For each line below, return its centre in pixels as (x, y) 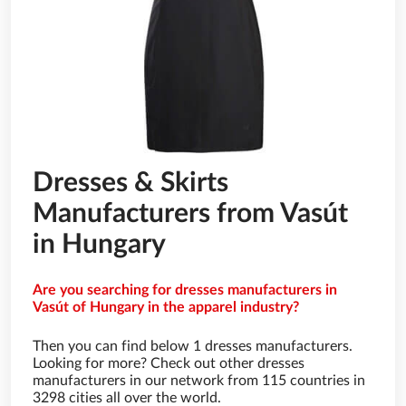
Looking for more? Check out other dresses (169, 363)
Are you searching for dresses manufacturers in (185, 290)
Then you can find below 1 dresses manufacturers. (193, 346)
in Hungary (99, 245)
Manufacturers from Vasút (190, 214)
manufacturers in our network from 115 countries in (199, 381)
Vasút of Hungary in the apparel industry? (166, 307)
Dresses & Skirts (130, 183)
